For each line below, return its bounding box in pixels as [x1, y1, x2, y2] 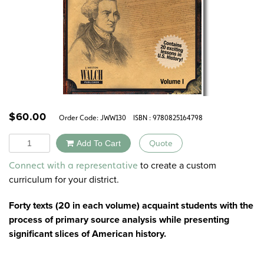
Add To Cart [77, 138, 121, 148]
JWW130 [100, 113, 126, 122]
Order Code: [54, 113, 100, 122]
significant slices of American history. [9, 227, 166, 241]
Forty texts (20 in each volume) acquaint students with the [9, 199, 253, 213]
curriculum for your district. [9, 173, 119, 187]
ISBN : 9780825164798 [133, 113, 203, 122]
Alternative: [95, 153, 144, 167]
